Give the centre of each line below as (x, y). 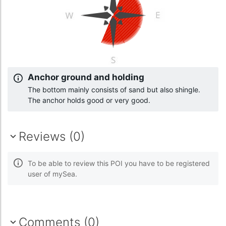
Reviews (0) (52, 136)
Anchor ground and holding (86, 77)
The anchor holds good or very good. (89, 100)
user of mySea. (52, 174)
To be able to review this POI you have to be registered (119, 163)
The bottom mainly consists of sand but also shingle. (114, 89)
